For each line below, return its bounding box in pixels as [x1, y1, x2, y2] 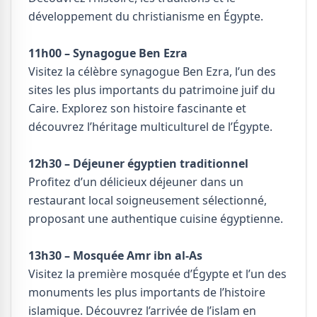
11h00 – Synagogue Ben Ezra [28, 45, 188, 62]
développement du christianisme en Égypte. [28, 8, 263, 25]
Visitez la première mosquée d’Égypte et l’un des [28, 266, 287, 282]
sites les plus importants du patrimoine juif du [28, 82, 275, 98]
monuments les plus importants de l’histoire [28, 284, 265, 301]
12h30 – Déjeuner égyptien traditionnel [28, 156, 248, 172]
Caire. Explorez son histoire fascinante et [28, 100, 246, 117]
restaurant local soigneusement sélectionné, [28, 192, 267, 209]
